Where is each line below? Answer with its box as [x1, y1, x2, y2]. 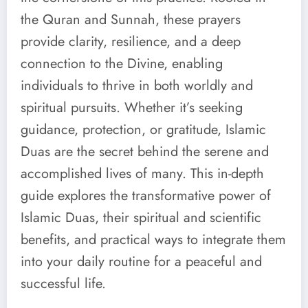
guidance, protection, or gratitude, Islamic [21, 119, 266, 140]
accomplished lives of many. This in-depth [21, 163, 264, 184]
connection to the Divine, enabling [21, 53, 223, 74]
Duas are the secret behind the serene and [21, 141, 269, 162]
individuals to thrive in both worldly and [21, 75, 253, 96]
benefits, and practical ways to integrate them [21, 229, 286, 250]
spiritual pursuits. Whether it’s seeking [21, 97, 243, 118]
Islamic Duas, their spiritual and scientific [21, 207, 261, 228]
